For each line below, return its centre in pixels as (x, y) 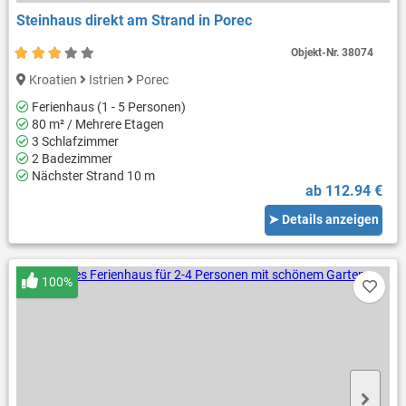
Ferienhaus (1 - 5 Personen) (107, 106)
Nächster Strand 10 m (92, 175)
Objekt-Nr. (317, 52)
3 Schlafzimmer (73, 141)
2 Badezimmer (70, 158)
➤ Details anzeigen (324, 220)
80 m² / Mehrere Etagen (96, 124)
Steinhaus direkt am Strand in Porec (134, 20)
